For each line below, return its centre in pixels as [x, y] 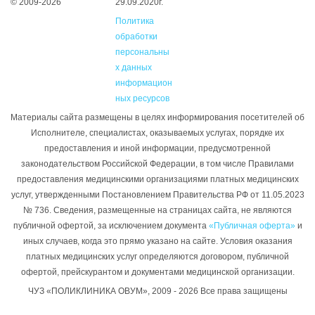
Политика [135, 21]
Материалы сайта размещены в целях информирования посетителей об [157, 118]
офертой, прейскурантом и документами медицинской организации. [157, 272]
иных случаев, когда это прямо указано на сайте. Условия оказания [157, 242]
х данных [134, 68]
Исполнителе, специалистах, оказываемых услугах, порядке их [157, 133]
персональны [143, 52]
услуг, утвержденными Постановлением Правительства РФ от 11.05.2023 [157, 195]
